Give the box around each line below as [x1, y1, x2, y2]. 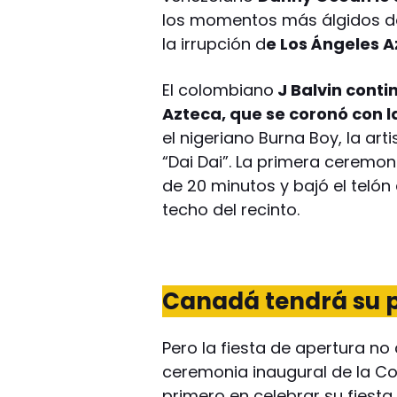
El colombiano [162, 78, 275, 101]
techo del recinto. [162, 198, 300, 221]
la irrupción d [162, 32, 267, 55]
